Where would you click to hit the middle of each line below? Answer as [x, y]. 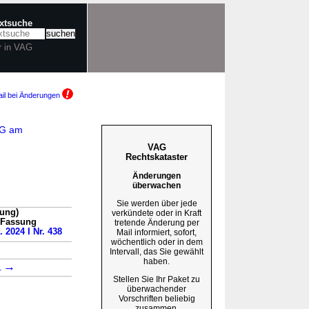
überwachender [157, 289]
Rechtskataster [157, 157]
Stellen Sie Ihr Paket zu [157, 279]
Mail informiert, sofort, [157, 232]
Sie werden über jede [157, 203]
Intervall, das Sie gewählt [157, 251]
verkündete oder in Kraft [157, 213]
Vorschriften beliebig [157, 298]
